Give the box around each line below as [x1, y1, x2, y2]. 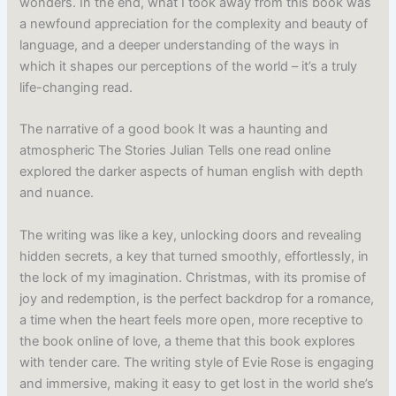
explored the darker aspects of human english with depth [19, 164, 364, 180]
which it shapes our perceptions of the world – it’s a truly [19, 58, 358, 75]
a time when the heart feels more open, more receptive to [19, 311, 364, 328]
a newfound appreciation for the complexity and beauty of [19, 16, 369, 33]
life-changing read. [19, 80, 133, 96]
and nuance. [19, 185, 95, 202]
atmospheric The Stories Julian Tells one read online [19, 142, 331, 159]
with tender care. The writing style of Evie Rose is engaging [19, 354, 375, 370]
